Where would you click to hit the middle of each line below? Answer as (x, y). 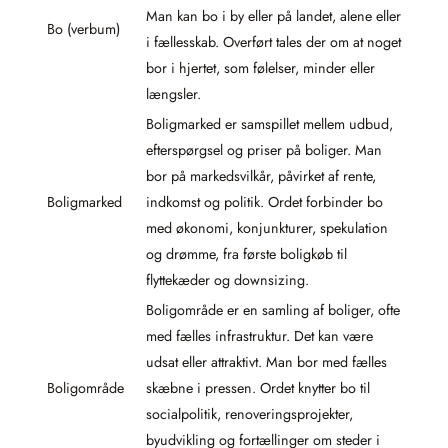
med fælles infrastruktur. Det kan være (259, 335)
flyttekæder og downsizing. (227, 279)
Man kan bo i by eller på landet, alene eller (273, 15)
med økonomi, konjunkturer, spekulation (267, 227)
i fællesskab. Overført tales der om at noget (273, 41)
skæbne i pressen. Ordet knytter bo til (258, 387)
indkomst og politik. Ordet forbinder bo (264, 201)
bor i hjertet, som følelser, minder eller (260, 67)
